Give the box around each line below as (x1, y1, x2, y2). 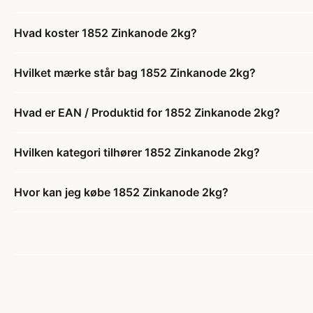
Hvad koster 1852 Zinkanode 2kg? (14, 25, 197, 40)
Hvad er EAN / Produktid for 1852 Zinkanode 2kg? (14, 105, 280, 119)
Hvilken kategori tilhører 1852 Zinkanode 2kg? (14, 145, 260, 159)
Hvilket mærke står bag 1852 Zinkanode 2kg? (14, 65, 256, 80)
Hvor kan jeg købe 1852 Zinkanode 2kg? (14, 184, 228, 199)
